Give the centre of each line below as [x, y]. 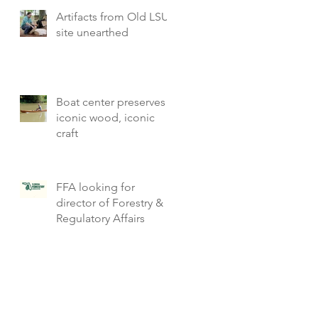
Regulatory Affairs [100, 218]
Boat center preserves [111, 102]
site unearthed [92, 32]
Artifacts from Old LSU [113, 17]
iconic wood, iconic [105, 117]
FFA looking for [95, 187]
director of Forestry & [110, 203]
